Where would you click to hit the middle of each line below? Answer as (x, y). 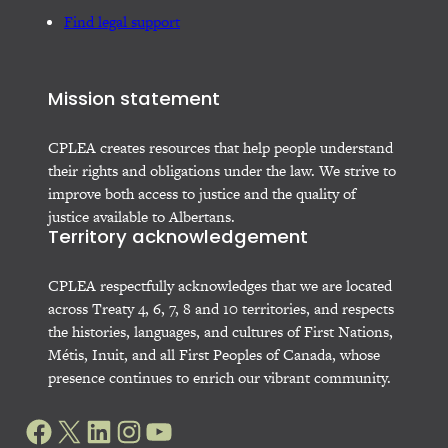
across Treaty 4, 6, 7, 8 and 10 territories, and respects (221, 308)
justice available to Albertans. (141, 216)
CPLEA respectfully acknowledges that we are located (220, 285)
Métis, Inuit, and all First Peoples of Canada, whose (214, 354)
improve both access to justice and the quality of (202, 193)
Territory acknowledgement (178, 238)
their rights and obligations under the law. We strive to (222, 170)
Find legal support (122, 22)
